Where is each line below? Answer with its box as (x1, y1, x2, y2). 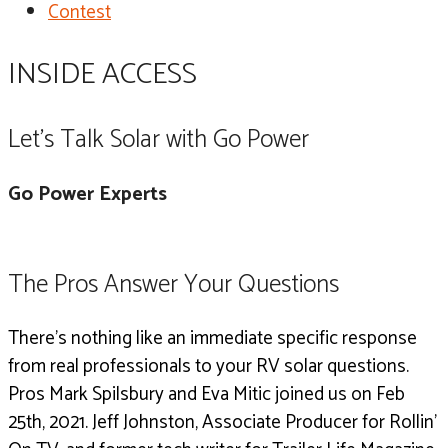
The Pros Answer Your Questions (8, 264, 339, 307)
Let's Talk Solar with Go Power (8, 118, 309, 161)
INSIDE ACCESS (8, 49, 197, 99)
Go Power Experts (8, 177, 167, 211)
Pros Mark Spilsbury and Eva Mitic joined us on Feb (8, 379, 405, 411)
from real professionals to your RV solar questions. (8, 351, 409, 383)
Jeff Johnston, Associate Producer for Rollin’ (92, 407, 437, 439)
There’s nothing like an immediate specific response (8, 323, 417, 355)
